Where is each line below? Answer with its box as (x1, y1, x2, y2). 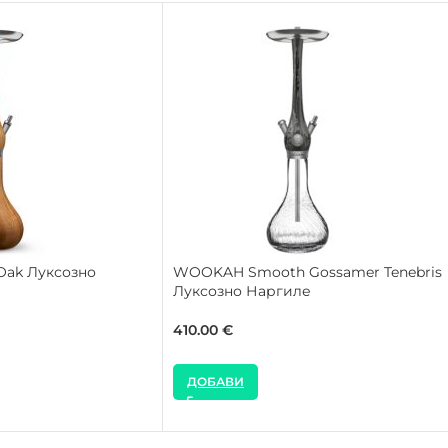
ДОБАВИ (187, 373, 244, 389)
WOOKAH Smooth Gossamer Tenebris (173, 262, 442, 281)
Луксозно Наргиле (173, 281, 311, 300)
